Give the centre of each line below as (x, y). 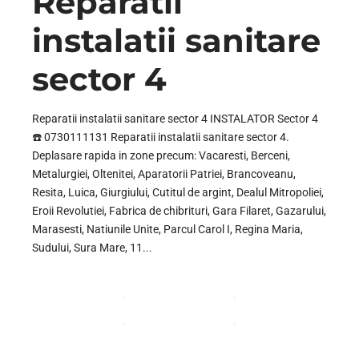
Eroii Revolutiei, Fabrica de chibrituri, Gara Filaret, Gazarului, (179, 211)
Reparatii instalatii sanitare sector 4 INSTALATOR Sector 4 (175, 119)
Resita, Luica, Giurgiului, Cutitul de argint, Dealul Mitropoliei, (178, 193)
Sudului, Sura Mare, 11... (92, 248)
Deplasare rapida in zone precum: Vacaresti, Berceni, (161, 156)
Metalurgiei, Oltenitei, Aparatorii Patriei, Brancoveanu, (164, 174)
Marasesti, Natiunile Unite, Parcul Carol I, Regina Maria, (167, 230)
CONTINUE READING (179, 311)
